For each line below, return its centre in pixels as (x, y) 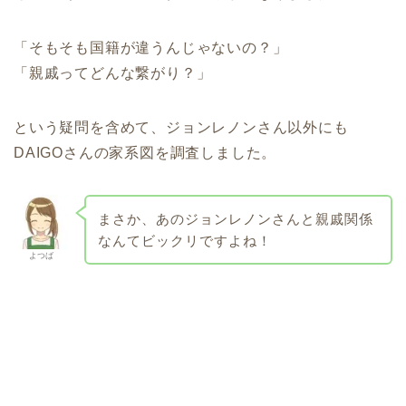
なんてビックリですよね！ (184, 240)
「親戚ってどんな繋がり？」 (113, 72)
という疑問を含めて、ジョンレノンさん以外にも (181, 127)
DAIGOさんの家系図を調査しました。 (145, 152)
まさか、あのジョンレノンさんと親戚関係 (235, 218)
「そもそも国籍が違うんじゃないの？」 (151, 47)
